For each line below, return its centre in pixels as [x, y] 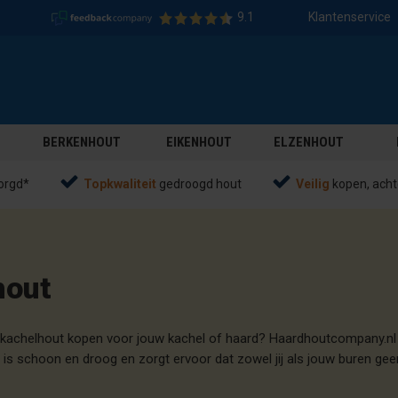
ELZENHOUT [309, 142]
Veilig [313, 184]
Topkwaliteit [120, 184]
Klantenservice [350, 17]
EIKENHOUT [199, 142]
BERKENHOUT [82, 142]
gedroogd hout [199, 184]
